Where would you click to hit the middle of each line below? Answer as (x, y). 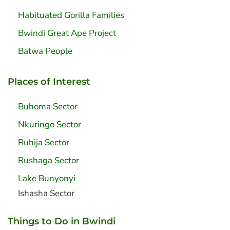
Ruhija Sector (44, 143)
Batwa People (45, 51)
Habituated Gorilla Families (71, 15)
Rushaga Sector (49, 161)
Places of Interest (49, 82)
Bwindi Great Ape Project (67, 33)
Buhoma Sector (48, 107)
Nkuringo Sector (50, 125)
